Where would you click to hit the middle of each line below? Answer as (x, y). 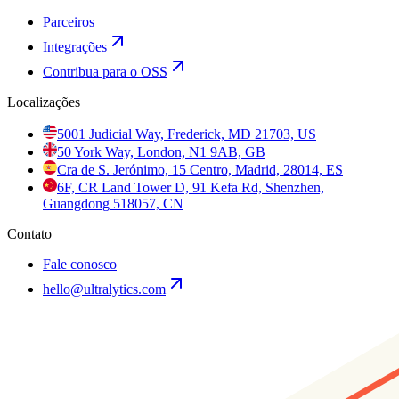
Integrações (75, 47)
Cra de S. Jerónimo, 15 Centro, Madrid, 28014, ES (200, 170)
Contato (29, 234)
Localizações (44, 102)
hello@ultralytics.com (104, 289)
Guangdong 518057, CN (113, 204)
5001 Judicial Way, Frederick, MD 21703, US (187, 134)
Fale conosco (80, 264)
